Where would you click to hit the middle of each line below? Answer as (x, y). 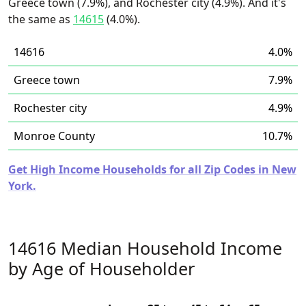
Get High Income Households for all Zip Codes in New (152, 169)
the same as (41, 19)
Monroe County (54, 136)
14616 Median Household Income (145, 248)
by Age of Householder (101, 268)
